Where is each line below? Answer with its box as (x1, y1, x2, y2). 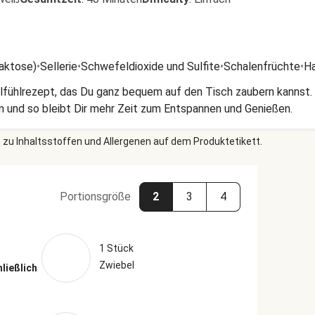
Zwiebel (98, 259, 134, 271)
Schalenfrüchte (224, 60, 300, 73)
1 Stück (98, 243, 134, 254)
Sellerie (40, 60, 77, 73)
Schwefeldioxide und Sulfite (81, 60, 220, 73)
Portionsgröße (59, 190, 131, 203)
